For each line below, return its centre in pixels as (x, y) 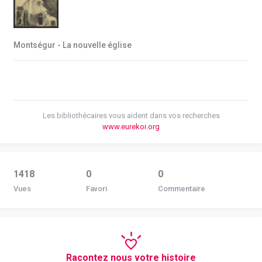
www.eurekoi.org (131, 126)
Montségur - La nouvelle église (73, 45)
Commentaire (182, 188)
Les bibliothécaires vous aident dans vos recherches (131, 115)
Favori (96, 188)
